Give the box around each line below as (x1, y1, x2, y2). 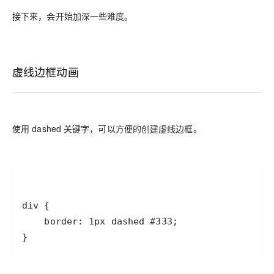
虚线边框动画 (12, 63, 79, 80)
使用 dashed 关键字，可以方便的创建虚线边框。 (12, 122, 202, 135)
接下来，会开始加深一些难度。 (12, 9, 133, 22)
